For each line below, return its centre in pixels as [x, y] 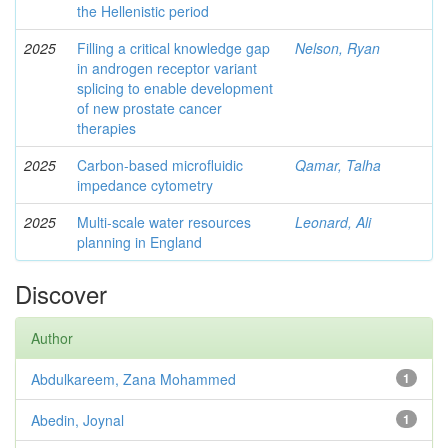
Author [52, 338]
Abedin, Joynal [77, 420]
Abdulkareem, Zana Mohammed [133, 379]
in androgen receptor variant [167, 68]
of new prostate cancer [149, 108]
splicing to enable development [175, 88]
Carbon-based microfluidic [160, 165]
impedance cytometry [145, 185]
